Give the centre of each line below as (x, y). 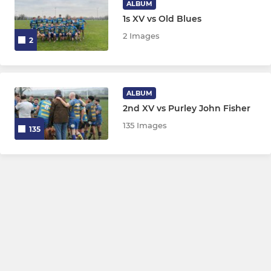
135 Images (145, 125)
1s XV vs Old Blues (162, 19)
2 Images (142, 36)
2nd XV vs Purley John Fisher (187, 108)
